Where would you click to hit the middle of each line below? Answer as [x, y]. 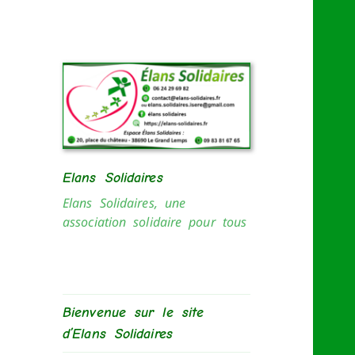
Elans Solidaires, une [124, 203]
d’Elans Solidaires [118, 334]
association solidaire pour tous [155, 222]
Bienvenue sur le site [134, 313]
